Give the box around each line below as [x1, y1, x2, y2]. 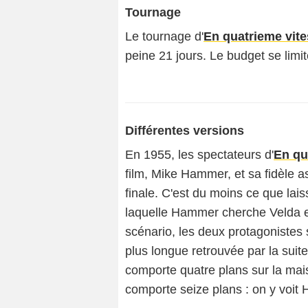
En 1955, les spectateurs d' [125, 148, 274, 162]
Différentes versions [125, 124, 244, 137]
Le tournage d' [125, 30, 203, 43]
